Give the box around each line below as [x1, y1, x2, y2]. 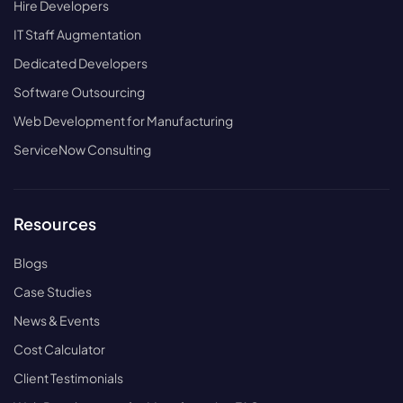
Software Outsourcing [13, 84, 145, 101]
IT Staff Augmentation [13, 26, 141, 43]
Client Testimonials [13, 370, 123, 387]
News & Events [13, 312, 100, 329]
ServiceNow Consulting [13, 141, 151, 158]
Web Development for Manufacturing [13, 112, 233, 130]
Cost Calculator [13, 341, 105, 358]
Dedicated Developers [13, 55, 148, 72]
